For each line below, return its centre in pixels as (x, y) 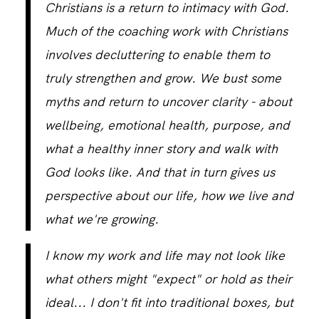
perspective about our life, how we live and (169, 195)
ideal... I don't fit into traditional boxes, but (169, 302)
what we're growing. (101, 219)
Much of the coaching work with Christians (166, 31)
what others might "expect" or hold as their (168, 278)
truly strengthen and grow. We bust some (163, 78)
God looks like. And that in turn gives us (159, 172)
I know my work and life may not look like (164, 255)
